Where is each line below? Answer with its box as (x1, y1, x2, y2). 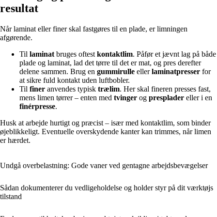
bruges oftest (54, 50, 97, 59)
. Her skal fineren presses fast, (120, 85, 211, 93)
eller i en (184, 93, 212, 102)
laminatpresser (152, 67, 200, 76)
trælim (98, 85, 120, 93)
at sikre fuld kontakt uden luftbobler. (19, 76, 130, 85)
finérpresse (19, 102, 55, 111)
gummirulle (97, 67, 135, 76)
